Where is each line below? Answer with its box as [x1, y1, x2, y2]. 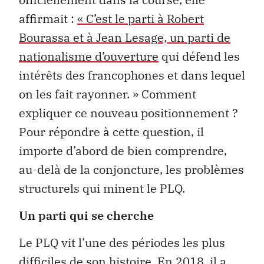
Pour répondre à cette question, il [19, 123, 204, 140]
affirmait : [19, 10, 77, 27]
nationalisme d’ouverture [19, 48, 159, 64]
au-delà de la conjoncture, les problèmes [19, 161, 244, 177]
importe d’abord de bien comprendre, [19, 142, 227, 159]
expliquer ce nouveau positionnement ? [19, 104, 238, 121]
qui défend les [159, 48, 240, 64]
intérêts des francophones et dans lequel [19, 67, 245, 83]
